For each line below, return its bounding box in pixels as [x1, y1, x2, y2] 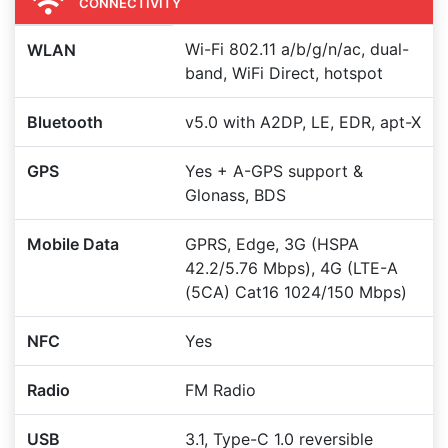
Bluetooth [27, 112, 103, 132]
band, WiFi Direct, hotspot [185, 63, 383, 83]
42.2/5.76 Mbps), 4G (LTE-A [185, 258, 398, 278]
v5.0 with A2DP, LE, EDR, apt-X [185, 112, 421, 132]
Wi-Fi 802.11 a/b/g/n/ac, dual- [185, 39, 409, 59]
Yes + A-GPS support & [185, 161, 363, 181]
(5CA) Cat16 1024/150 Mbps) [185, 282, 407, 302]
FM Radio [185, 380, 256, 400]
